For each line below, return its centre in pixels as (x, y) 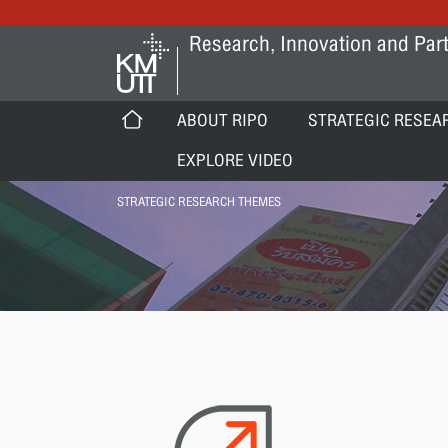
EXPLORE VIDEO (235, 160)
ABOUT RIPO (222, 120)
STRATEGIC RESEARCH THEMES (199, 202)
